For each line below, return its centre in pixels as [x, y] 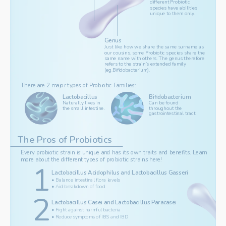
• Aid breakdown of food [78, 187]
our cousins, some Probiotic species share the [155, 52]
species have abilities [174, 8]
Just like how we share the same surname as [154, 47]
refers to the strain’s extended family [145, 64]
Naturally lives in [81, 103]
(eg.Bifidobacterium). [127, 70]
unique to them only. [172, 14]
